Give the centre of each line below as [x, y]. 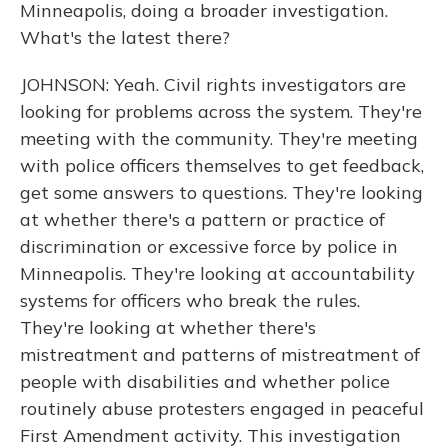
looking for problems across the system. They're [221, 111]
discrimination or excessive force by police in [209, 246]
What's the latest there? [125, 37]
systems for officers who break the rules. [190, 300]
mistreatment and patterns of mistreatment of [220, 354]
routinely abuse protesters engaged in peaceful [222, 408]
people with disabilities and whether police [205, 381]
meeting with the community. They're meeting [219, 138]
